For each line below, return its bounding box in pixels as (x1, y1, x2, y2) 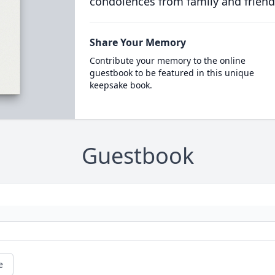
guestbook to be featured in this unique (89, 67, 254, 79)
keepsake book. (89, 79, 152, 91)
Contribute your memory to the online (89, 55, 246, 66)
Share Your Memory (89, 36, 186, 49)
